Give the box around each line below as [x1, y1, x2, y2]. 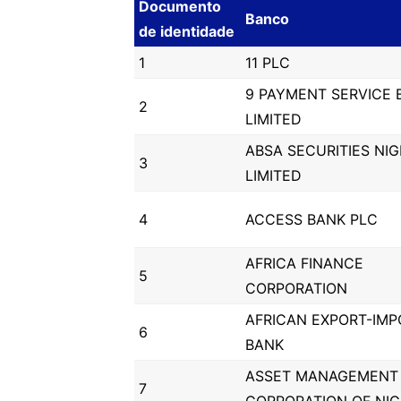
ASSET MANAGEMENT [245, 367, 398, 385]
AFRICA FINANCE [245, 254, 363, 272]
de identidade [139, 22, 235, 40]
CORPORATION [245, 279, 347, 297]
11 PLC [245, 54, 290, 72]
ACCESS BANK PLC [245, 210, 378, 228]
